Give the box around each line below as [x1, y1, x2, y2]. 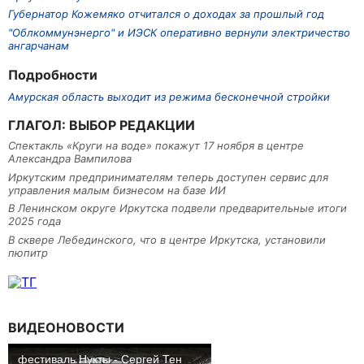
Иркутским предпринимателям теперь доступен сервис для [8, 170, 328, 184]
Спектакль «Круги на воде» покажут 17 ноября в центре [8, 139, 304, 153]
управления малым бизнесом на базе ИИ [8, 183, 226, 197]
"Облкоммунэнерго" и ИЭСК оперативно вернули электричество [8, 25, 350, 39]
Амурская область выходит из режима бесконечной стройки [8, 89, 330, 103]
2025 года [8, 214, 61, 228]
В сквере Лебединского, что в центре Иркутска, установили [8, 232, 326, 246]
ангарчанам [8, 38, 69, 52]
